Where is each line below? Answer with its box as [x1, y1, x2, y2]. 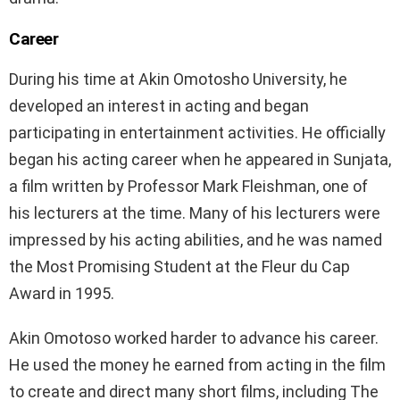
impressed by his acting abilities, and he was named [9, 230, 382, 250]
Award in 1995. [9, 284, 114, 304]
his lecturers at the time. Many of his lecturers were [9, 204, 380, 223]
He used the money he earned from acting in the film [9, 355, 386, 375]
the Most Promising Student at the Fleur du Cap [9, 257, 350, 277]
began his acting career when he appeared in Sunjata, [9, 150, 391, 170]
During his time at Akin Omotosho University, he [9, 70, 347, 89]
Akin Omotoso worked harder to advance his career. [9, 329, 379, 348]
